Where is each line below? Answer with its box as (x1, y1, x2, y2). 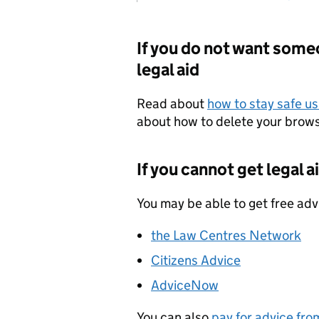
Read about (137, 95, 207, 112)
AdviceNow (151, 276, 219, 293)
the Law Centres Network (151, 226, 301, 244)
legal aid (137, 58, 199, 80)
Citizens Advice (151, 251, 241, 268)
